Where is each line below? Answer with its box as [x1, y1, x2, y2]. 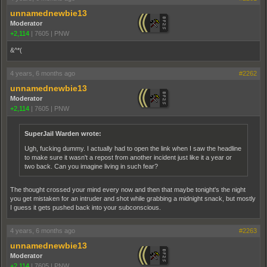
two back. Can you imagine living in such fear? [24, 162, 158, 170]
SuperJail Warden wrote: [24, 129, 101, 137]
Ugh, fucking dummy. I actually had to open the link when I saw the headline [24, 144, 241, 152]
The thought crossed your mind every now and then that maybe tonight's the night [10, 185, 246, 193]
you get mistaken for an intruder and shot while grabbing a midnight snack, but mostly [10, 194, 256, 202]
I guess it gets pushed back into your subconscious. [10, 203, 161, 211]
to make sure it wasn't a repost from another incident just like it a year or [24, 153, 232, 161]
